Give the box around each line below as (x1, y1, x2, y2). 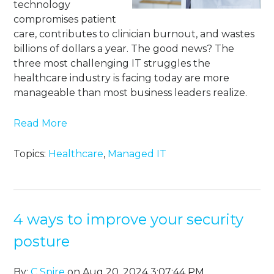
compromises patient (13, 13, 117, 26)
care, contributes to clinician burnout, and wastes (13, 28, 255, 40)
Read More (13, 117, 68, 130)
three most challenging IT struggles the (13, 57, 211, 70)
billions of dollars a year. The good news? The (13, 43, 235, 55)
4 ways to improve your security (13, 210, 244, 229)
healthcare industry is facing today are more (13, 72, 230, 84)
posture (13, 232, 70, 251)
